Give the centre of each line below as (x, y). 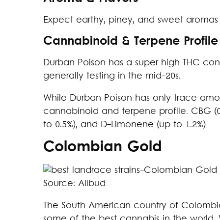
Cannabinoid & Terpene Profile (131, 41)
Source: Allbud (74, 184)
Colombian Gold (103, 148)
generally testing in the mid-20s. (112, 76)
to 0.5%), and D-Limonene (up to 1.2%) (124, 125)
